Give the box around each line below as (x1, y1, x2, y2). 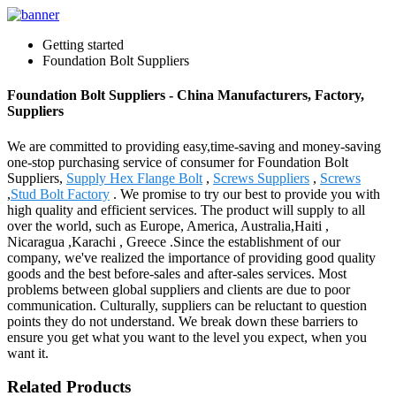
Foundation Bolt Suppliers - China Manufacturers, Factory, (7, 88, 364, 103)
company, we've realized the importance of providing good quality (7, 249, 376, 265)
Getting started (42, 37, 124, 52)
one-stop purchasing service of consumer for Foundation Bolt (7, 154, 348, 170)
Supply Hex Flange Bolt (66, 170, 202, 186)
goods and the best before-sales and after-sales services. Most (7, 265, 346, 281)
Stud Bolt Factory (11, 186, 110, 202)
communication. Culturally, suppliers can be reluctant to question (7, 297, 367, 313)
